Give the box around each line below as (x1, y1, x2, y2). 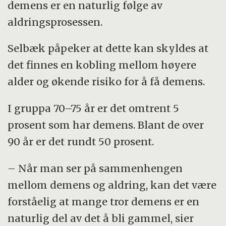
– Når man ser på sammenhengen (8, 162, 183, 175)
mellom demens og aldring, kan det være (8, 179, 217, 192)
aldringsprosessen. (8, 15, 103, 28)
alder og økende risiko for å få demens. (8, 75, 208, 88)
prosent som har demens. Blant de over (8, 119, 204, 132)
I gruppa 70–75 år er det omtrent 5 (8, 102, 180, 115)
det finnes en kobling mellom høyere (8, 59, 197, 72)
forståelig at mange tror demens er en (8, 195, 200, 208)
